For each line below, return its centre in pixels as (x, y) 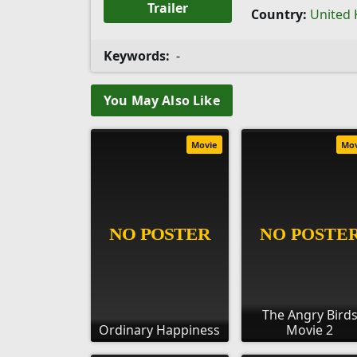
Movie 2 (310, 330)
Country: (279, 14)
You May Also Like (162, 100)
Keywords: (137, 56)
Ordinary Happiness (160, 330)
